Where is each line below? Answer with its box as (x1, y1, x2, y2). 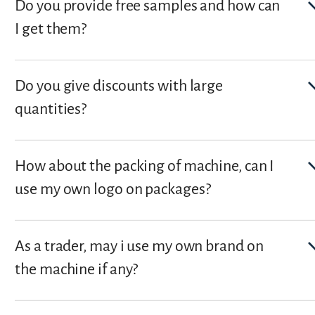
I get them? (15, 20, 87, 38)
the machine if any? (15, 260, 139, 278)
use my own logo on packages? (15, 180, 211, 198)
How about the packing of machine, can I (15, 157, 274, 174)
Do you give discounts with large (15, 77, 224, 95)
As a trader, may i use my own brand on (15, 237, 264, 255)
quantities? (15, 101, 87, 118)
